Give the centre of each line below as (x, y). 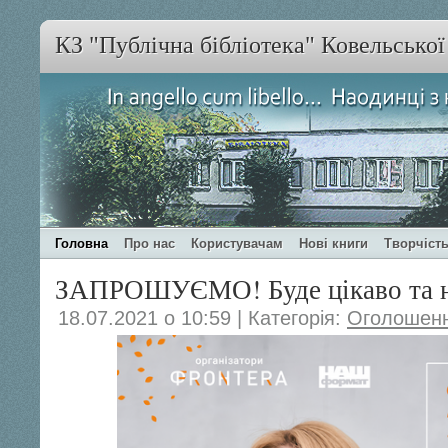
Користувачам (237, 243)
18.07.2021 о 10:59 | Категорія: (202, 318)
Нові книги (333, 243)
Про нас (149, 243)
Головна (81, 243)
